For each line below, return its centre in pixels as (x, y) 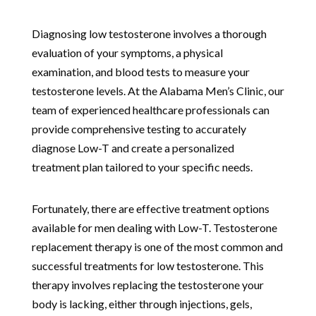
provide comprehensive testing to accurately (139, 128)
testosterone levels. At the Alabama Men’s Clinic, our (158, 90)
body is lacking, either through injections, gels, (141, 303)
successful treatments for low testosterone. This (147, 265)
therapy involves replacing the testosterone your (147, 284)
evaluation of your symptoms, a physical (127, 52)
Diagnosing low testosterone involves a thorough (149, 33)
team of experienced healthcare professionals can (150, 109)
